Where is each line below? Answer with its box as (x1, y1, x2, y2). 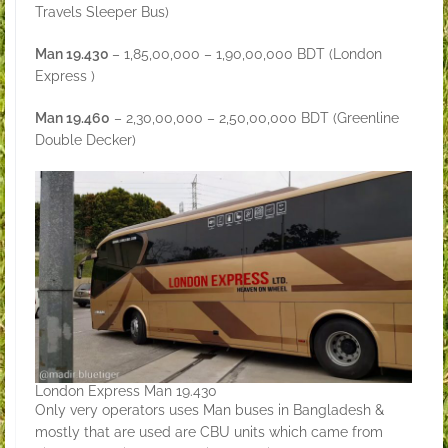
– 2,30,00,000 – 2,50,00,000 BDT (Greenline (110, 109, 399, 126)
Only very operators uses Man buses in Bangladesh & (35, 401, 384, 418)
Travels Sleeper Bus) (35, 3, 169, 20)
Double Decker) (35, 131, 136, 148)
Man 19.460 (35, 109, 110, 126)
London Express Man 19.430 (35, 382, 218, 399)
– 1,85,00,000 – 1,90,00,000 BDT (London (112, 45, 382, 62)
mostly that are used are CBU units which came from (35, 423, 383, 440)
